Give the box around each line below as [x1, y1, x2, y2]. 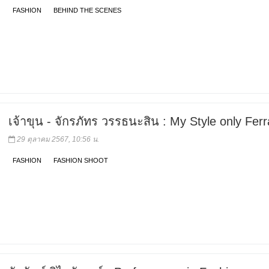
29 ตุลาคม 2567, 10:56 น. [15, 135, 100, 144]
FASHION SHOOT [53, 157, 109, 165]
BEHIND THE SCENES [53, 6, 122, 14]
